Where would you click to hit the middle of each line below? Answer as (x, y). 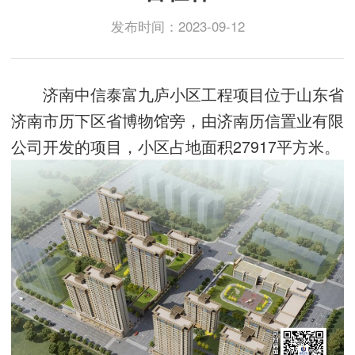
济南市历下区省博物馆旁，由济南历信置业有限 (177, 120)
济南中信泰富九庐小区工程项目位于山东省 (177, 94)
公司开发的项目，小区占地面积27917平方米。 (176, 146)
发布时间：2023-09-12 (177, 26)
